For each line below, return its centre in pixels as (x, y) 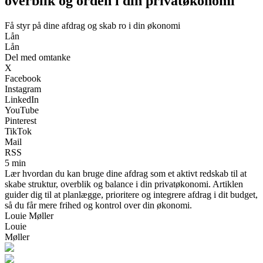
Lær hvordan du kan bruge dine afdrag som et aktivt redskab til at (126, 173)
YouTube (22, 110)
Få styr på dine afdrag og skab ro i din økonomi (92, 25)
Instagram (23, 89)
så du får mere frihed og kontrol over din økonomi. (98, 205)
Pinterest (21, 120)
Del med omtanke (38, 57)
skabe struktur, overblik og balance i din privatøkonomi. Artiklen (124, 184)
